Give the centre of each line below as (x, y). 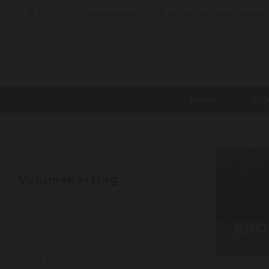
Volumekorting (68, 180)
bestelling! (38, 233)
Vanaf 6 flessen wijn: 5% (66, 246)
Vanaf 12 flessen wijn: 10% (71, 259)
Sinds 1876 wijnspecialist (87, 13)
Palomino (105, 124)
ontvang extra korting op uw (75, 220)
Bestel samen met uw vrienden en (85, 207)
